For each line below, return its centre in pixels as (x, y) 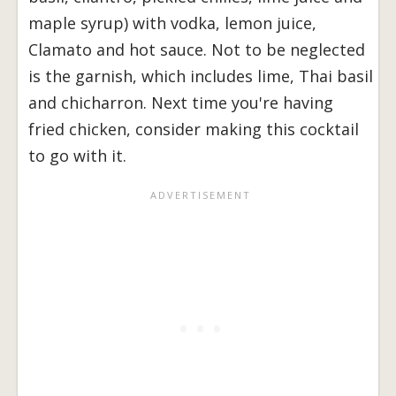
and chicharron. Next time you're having (181, 103)
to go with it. (77, 156)
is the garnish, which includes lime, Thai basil (201, 76)
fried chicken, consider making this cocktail (194, 129)
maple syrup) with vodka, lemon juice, (172, 23)
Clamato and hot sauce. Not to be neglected (197, 50)
